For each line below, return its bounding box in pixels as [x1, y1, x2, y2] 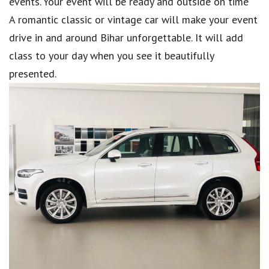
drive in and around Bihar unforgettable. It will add [9, 30, 243, 44]
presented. [9, 66, 56, 80]
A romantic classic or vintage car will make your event [9, 12, 258, 26]
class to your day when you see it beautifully [9, 48, 214, 62]
